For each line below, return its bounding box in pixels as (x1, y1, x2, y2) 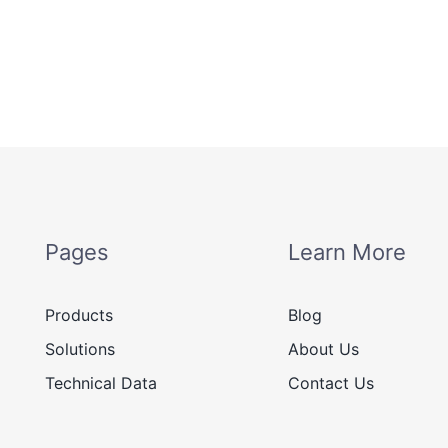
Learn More (287, 239, 406, 266)
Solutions (44, 339, 115, 360)
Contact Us (287, 373, 374, 394)
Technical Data (44, 373, 157, 394)
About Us (287, 339, 359, 360)
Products (44, 305, 113, 326)
